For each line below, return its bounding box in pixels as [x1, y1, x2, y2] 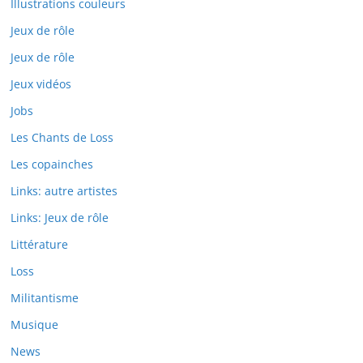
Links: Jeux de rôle [11, 209, 109, 225]
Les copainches [11, 156, 93, 172]
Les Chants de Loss [11, 129, 113, 145]
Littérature [11, 236, 68, 252]
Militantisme [11, 289, 79, 305]
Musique [11, 316, 58, 332]
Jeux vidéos [11, 75, 71, 92]
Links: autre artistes [11, 182, 117, 199]
